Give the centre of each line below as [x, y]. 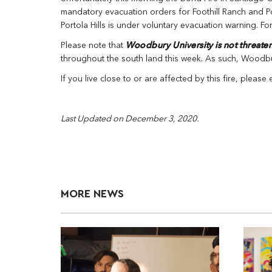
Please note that [93, 45]
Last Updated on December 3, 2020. [131, 119]
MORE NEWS [92, 193]
